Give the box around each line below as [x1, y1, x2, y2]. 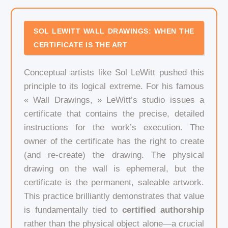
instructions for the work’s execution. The [23, 123, 205, 133]
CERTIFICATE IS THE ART [34, 40, 128, 49]
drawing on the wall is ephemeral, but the [23, 164, 205, 174]
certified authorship [122, 205, 205, 215]
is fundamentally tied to [23, 205, 123, 215]
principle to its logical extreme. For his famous [23, 81, 205, 92]
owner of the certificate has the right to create [23, 136, 205, 147]
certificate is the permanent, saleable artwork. [23, 178, 205, 188]
